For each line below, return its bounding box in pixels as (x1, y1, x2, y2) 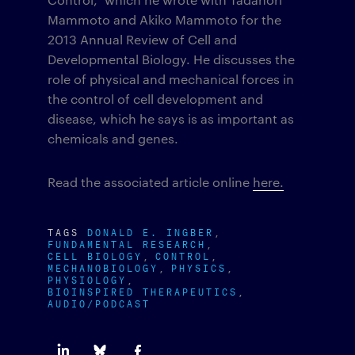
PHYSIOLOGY (48, 271, 127, 287)
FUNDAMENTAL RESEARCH (48, 235, 206, 251)
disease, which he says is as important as (48, 110, 294, 128)
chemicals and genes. (48, 130, 178, 147)
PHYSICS (171, 259, 227, 275)
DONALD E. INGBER (87, 223, 214, 239)
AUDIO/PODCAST (48, 295, 151, 311)
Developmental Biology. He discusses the (48, 51, 295, 68)
